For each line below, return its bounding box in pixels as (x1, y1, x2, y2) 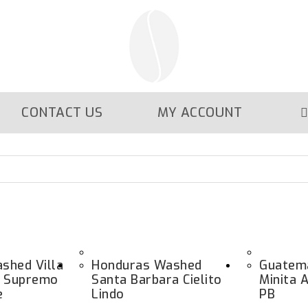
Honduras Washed (91, 257, 202, 274)
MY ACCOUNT (157, 104, 243, 121)
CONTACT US (21, 104, 103, 121)
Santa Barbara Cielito (91, 272, 222, 288)
